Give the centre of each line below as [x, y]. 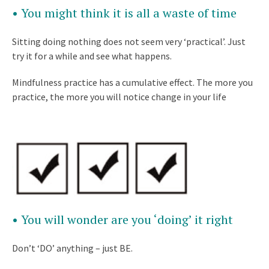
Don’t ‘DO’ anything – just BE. [72, 248]
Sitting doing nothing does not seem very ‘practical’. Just [129, 42]
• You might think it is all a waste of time [124, 13]
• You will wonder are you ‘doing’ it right [122, 220]
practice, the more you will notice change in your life [119, 97]
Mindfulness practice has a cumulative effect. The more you [132, 83]
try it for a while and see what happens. [92, 56]
